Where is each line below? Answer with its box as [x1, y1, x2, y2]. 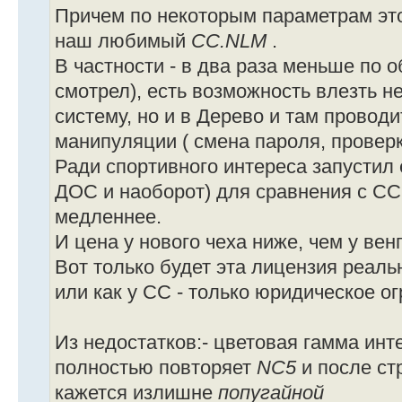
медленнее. [55, 205, 162, 228]
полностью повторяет [55, 356, 257, 379]
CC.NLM [191, 30, 272, 52]
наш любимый [55, 30, 191, 52]
